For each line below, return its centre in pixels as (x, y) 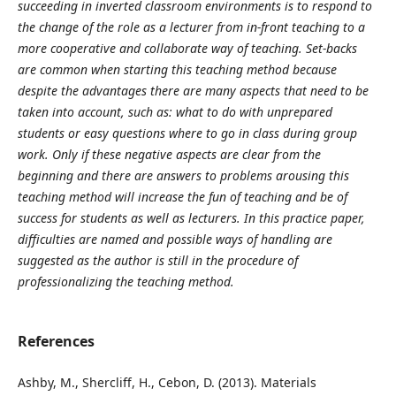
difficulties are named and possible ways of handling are (175, 240)
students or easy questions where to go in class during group (187, 133)
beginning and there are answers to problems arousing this (183, 176)
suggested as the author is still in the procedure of (157, 261)
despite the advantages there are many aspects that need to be (193, 91)
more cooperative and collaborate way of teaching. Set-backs (187, 49)
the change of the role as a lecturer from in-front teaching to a (191, 27)
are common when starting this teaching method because (177, 70)
